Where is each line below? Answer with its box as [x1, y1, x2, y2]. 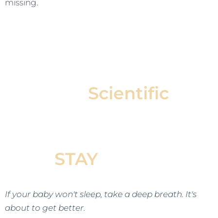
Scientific [88, 82, 169, 104]
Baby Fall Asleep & [27, 126, 191, 147]
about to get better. [5, 202, 85, 213]
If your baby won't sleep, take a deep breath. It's [5, 189, 197, 199]
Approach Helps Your [15, 104, 203, 126]
